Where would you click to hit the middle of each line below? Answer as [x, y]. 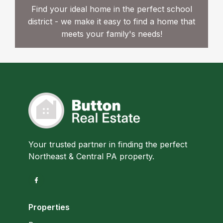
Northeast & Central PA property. [91, 157]
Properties [49, 207]
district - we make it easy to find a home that [111, 22]
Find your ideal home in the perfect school [111, 9]
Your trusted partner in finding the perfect [108, 145]
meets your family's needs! [111, 34]
